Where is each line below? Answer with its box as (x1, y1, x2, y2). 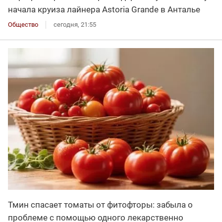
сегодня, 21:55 (54, 20, 96, 28)
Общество (8, 20, 38, 28)
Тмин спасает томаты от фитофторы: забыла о (8, 199, 193, 210)
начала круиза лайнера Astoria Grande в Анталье (8, 4, 200, 14)
